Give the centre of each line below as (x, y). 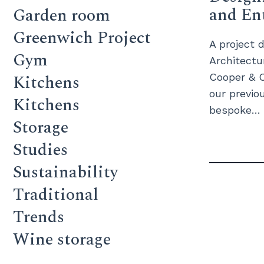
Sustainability (65, 172)
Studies (40, 150)
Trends (39, 217)
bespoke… (235, 110)
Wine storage (62, 240)
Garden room (62, 16)
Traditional (56, 195)
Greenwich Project (82, 38)
